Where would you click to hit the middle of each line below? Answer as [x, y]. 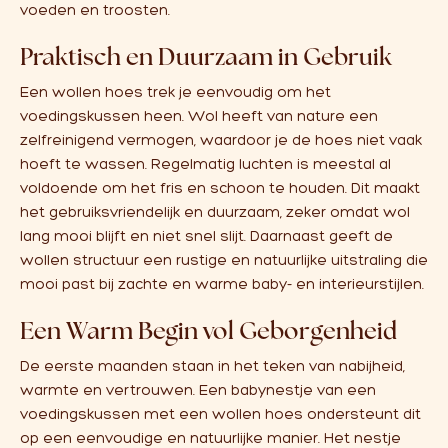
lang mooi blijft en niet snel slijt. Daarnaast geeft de [206, 236]
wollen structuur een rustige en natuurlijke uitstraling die [224, 260]
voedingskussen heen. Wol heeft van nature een [199, 116]
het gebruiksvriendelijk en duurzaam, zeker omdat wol [215, 212]
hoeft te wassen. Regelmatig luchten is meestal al [205, 164]
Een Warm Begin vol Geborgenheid [208, 330]
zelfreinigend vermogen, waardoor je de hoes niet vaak [221, 140]
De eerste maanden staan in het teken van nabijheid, [212, 366]
